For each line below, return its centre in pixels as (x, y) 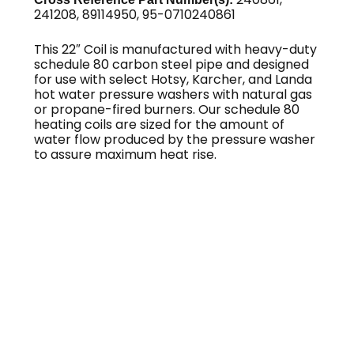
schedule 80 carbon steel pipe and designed (172, 65)
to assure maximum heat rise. (126, 155)
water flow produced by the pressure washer (175, 140)
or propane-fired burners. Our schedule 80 (167, 110)
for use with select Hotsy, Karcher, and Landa (173, 80)
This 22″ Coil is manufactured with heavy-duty (176, 50)
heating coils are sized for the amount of (160, 125)
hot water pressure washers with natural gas (173, 95)
